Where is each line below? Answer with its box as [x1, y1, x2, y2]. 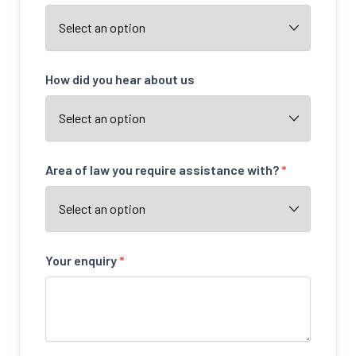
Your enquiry [45, 253, 119, 269]
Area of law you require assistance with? [45, 162, 281, 178]
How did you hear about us [45, 72, 195, 87]
